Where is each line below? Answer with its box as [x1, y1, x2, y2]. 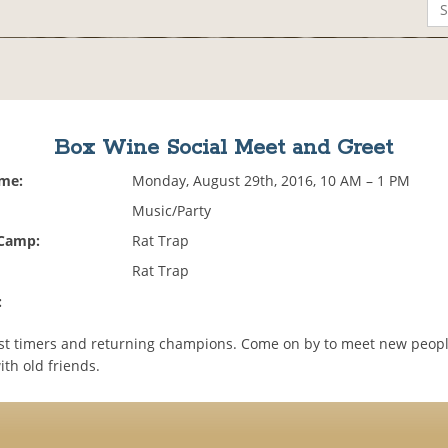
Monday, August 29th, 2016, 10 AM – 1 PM [132, 171, 411, 191]
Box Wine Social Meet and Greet [54, 134, 394, 163]
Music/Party [132, 201, 212, 221]
